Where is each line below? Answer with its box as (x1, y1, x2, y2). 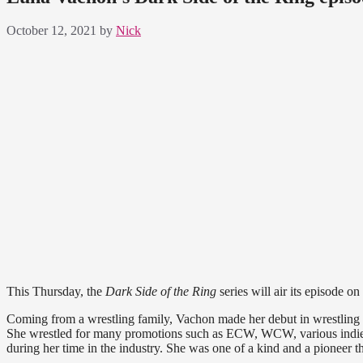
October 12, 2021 (6, 23, 96, 38)
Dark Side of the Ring (102, 284, 216, 299)
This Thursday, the (6, 284, 102, 299)
